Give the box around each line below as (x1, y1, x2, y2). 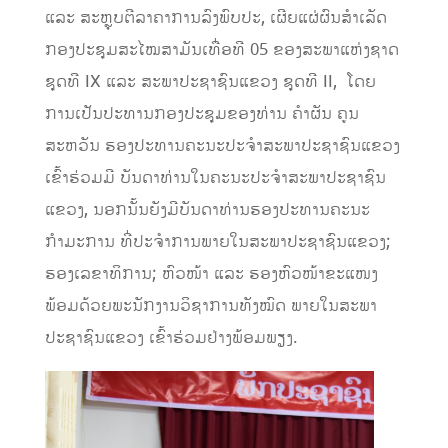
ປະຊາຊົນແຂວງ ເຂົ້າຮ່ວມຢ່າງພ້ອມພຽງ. (44, 325, 298, 350)
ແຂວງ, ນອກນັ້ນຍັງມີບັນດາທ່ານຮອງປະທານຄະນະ (44, 197, 370, 222)
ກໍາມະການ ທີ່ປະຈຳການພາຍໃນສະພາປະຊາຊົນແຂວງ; (44, 229, 391, 254)
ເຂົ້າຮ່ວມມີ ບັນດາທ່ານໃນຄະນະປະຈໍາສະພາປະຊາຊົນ (44, 165, 386, 190)
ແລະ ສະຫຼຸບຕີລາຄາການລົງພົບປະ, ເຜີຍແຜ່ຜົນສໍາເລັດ (44, 5, 387, 30)
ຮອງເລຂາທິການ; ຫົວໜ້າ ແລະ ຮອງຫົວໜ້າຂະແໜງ (44, 261, 378, 286)
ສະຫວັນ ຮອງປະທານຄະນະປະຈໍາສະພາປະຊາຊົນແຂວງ (44, 133, 400, 158)
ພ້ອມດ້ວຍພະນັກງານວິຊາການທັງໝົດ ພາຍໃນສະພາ (44, 293, 377, 318)
